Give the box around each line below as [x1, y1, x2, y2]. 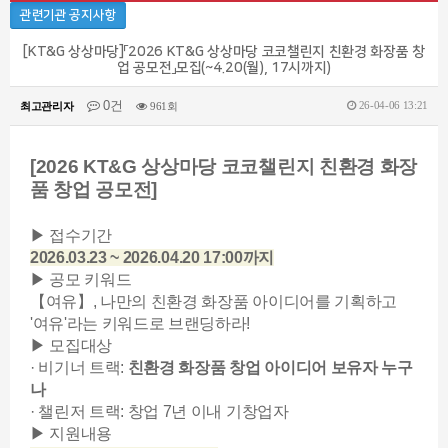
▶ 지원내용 [30, 425, 113, 442]
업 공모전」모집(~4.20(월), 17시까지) [117, 60, 331, 76]
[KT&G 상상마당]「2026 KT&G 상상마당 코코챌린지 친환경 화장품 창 [23, 44, 425, 60]
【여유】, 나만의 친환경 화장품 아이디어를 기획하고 [30, 293, 397, 310]
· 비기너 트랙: [30, 359, 128, 376]
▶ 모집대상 [30, 337, 113, 354]
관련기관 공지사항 [20, 8, 117, 22]
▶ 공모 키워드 [30, 271, 132, 288]
